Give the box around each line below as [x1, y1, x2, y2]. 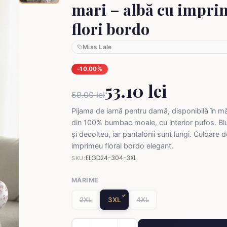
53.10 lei [105, 79, 167, 102]
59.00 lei [71, 89, 105, 100]
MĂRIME [71, 176, 99, 184]
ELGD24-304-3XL [85, 153, 136, 162]
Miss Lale [83, 43, 112, 51]
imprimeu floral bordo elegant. [71, 141, 173, 150]
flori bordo [71, 18, 149, 39]
